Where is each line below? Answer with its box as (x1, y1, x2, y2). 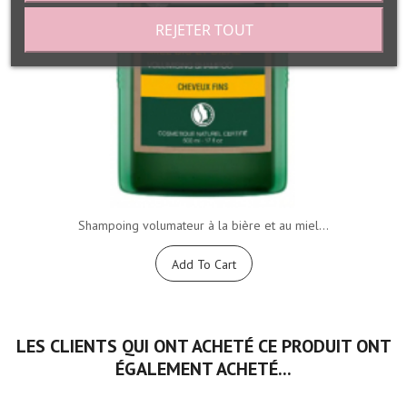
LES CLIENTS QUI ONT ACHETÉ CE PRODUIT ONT (15, 334, 392, 359)
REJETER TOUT (154, 19, 253, 40)
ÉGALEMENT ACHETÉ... (115, 357, 292, 382)
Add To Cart (171, 256, 236, 273)
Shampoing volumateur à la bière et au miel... (78, 217, 329, 234)
